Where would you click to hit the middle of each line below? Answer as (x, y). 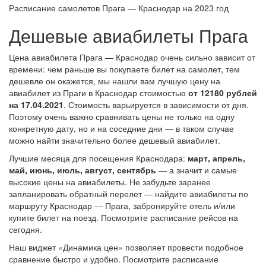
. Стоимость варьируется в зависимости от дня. (156, 104)
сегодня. (26, 229)
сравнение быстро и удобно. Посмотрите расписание (114, 259)
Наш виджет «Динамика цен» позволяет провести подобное (126, 247)
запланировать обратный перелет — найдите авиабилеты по (129, 194)
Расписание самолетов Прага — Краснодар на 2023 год (119, 8)
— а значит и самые (197, 170)
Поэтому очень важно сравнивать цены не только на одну (122, 116)
